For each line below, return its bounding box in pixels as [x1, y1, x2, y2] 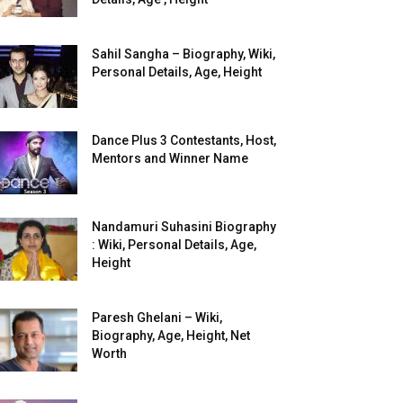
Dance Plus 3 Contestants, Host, [92, 133, 276, 148]
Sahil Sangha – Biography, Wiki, [92, 47, 275, 61]
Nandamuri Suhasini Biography [92, 219, 276, 234]
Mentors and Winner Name [92, 151, 248, 166]
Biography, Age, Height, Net [92, 328, 250, 343]
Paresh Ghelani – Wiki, [92, 310, 222, 325]
